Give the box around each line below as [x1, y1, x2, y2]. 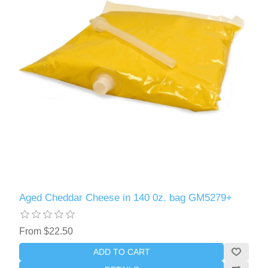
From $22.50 [19, 226, 74, 237]
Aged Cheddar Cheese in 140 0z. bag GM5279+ [19, 192, 233, 204]
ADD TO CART [93, 247, 150, 257]
